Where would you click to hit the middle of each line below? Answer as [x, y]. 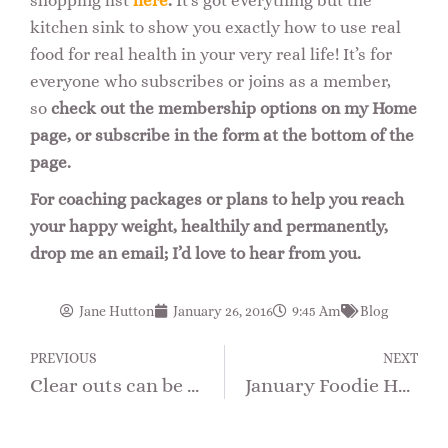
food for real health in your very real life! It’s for [211, 54]
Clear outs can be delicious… [193, 385]
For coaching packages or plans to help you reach [217, 199]
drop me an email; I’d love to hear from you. [195, 253]
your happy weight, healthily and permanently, [209, 226]
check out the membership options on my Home [234, 108]
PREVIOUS [63, 358]
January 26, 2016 [223, 310]
